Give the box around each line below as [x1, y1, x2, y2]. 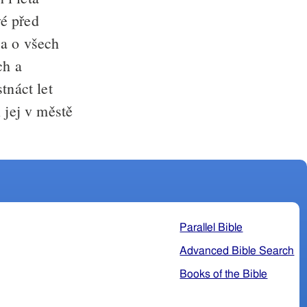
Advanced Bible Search [180, 245, 295, 256]
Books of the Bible [180, 268, 268, 280]
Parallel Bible [180, 221, 243, 233]
